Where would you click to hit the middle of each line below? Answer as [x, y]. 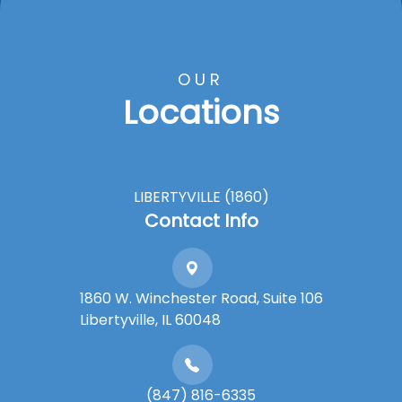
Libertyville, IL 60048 [150, 320]
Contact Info [201, 221]
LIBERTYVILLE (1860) [201, 197]
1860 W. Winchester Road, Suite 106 [201, 298]
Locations [201, 113]
